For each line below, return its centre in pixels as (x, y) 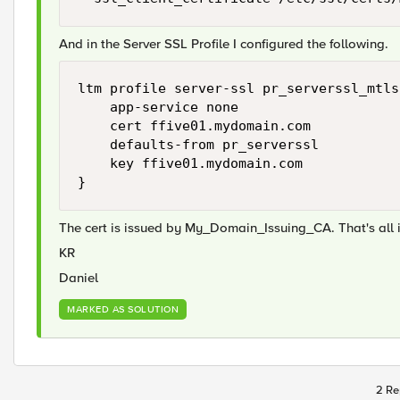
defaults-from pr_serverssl (198, 145)
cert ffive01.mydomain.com (194, 126)
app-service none (158, 107)
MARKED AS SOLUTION (123, 309)
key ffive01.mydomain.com (190, 163)
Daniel (79, 278)
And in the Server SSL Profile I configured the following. (224, 44)
